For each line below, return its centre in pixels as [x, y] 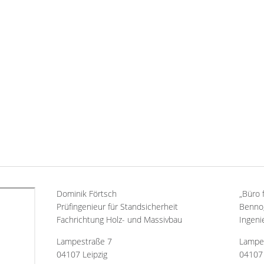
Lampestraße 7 [85, 241]
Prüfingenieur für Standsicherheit [118, 207]
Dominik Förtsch [87, 194]
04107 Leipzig [82, 254]
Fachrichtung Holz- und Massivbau [120, 220]
